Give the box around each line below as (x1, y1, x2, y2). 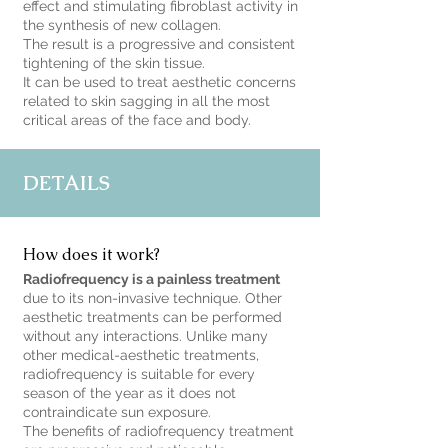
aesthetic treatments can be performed (23, 309, 282, 325)
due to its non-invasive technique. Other (23, 290, 282, 306)
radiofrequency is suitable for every (23, 366, 255, 382)
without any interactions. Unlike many (23, 328, 268, 344)
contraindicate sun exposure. (23, 404, 211, 420)
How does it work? (23, 244, 160, 265)
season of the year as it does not (23, 385, 236, 401)
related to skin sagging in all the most (23, 93, 270, 109)
